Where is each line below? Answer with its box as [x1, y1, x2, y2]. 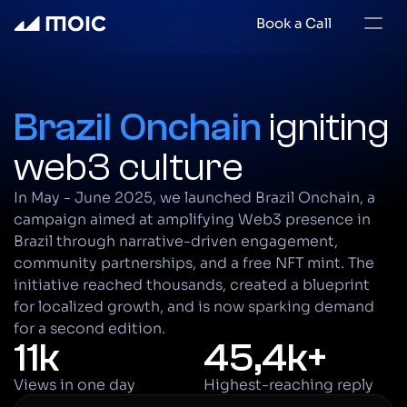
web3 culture [14, 144, 243, 190]
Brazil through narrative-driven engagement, [14, 232, 338, 251]
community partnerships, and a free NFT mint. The [14, 253, 374, 273]
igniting [269, 104, 390, 150]
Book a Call [256, 14, 332, 32]
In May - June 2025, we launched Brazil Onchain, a [14, 188, 375, 207]
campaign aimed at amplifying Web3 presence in [14, 210, 371, 229]
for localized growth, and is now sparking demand [14, 297, 374, 316]
